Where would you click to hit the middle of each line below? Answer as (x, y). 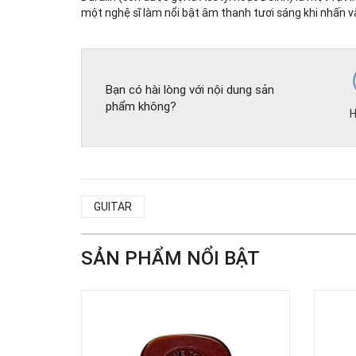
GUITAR (113, 207)
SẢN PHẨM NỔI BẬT (170, 258)
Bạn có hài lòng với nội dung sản (190, 90)
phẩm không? (141, 106)
